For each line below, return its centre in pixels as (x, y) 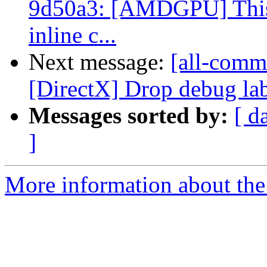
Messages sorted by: (128, 116)
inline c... (72, 35)
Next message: (100, 62)
